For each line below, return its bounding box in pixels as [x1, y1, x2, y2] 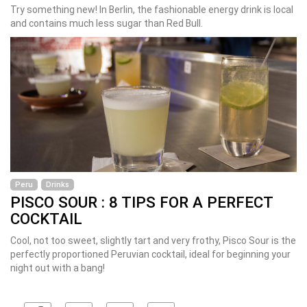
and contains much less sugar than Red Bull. [10, 17, 203, 29]
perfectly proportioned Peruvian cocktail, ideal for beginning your [10, 249, 291, 260]
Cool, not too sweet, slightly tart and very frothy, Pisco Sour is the [10, 235, 296, 247]
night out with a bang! [10, 262, 105, 274]
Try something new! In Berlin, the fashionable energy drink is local [10, 3, 293, 15]
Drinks [46, 180, 69, 190]
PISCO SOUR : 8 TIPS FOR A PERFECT [10, 193, 273, 212]
